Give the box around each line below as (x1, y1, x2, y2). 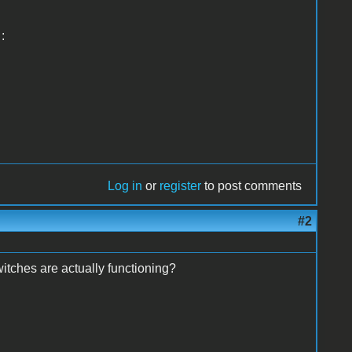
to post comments (201, 178, 302, 192)
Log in (108, 178, 143, 192)
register (159, 178, 202, 192)
